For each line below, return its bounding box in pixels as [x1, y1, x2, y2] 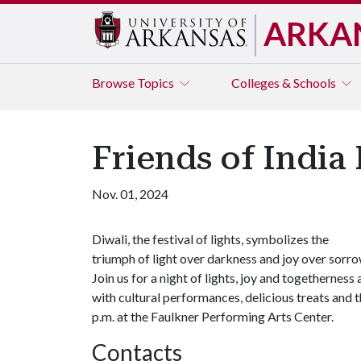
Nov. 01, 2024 [92, 186, 168, 201]
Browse [92, 75, 137, 90]
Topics [137, 75, 176, 90]
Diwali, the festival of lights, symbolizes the [92, 231, 329, 247]
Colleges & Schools [231, 75, 338, 90]
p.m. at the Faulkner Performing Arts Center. [92, 309, 336, 324]
